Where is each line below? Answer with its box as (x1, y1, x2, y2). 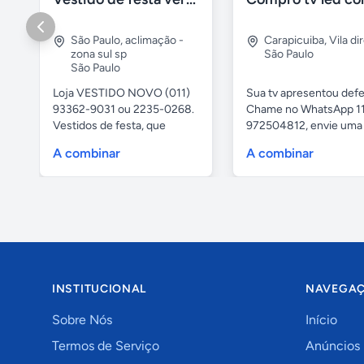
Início (305, 311, 337, 327)
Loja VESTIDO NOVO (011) (53, 85, 190, 100)
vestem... (53, 134, 98, 149)
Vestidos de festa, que (53, 118, 166, 132)
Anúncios (305, 337, 360, 353)
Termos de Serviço (52, 337, 159, 353)
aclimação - (125, 32, 184, 47)
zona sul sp (71, 46, 127, 61)
